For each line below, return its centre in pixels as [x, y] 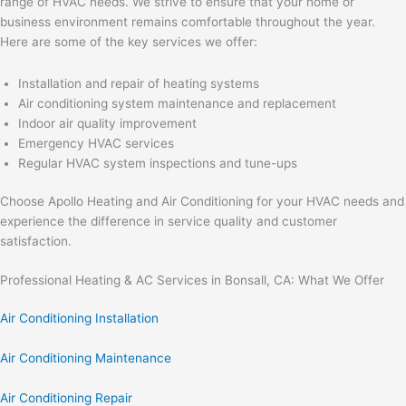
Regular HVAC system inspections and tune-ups [158, 163]
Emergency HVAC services [96, 143]
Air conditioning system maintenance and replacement [177, 103]
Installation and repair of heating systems [139, 83]
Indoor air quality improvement [107, 123]
